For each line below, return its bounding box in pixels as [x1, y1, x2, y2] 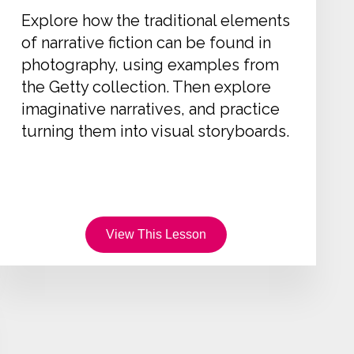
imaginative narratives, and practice [21, 99, 280, 119]
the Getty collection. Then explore [21, 77, 271, 96]
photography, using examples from [21, 55, 279, 74]
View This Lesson [105, 228, 206, 241]
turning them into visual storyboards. [21, 121, 289, 141]
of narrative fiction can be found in [21, 32, 271, 52]
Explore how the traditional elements [21, 10, 290, 30]
